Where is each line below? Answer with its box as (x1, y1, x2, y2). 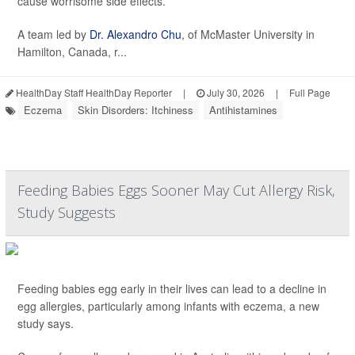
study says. (17, 315, 74, 332)
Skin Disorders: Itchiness (78, 102, 193, 118)
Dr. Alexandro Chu (90, 26, 181, 43)
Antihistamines (209, 102, 277, 118)
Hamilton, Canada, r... (17, 44, 127, 60)
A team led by (17, 26, 90, 43)
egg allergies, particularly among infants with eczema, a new (17, 298, 319, 315)
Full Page (289, 86, 330, 100)
